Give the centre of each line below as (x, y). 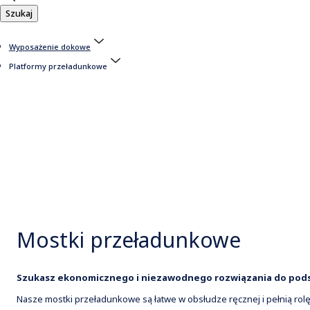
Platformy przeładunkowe (58, 66)
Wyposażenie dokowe (49, 47)
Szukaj (19, 13)
